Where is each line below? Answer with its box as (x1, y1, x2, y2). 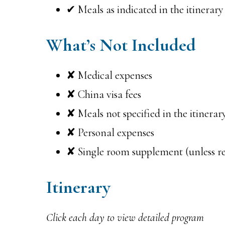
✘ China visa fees (66, 87, 141, 101)
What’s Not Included (46, 34, 196, 56)
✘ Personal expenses (66, 126, 154, 139)
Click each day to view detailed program (46, 210, 204, 224)
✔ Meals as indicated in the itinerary (66, 3, 223, 16)
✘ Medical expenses (66, 68, 152, 82)
